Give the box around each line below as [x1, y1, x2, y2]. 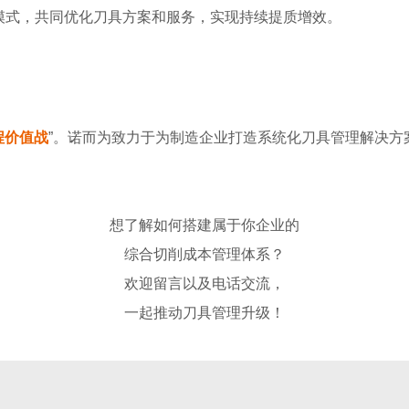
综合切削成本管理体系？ [124, 246, 285, 263]
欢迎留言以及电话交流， [124, 276, 285, 292]
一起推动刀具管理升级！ [124, 305, 285, 321]
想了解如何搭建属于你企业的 [110, 217, 299, 234]
